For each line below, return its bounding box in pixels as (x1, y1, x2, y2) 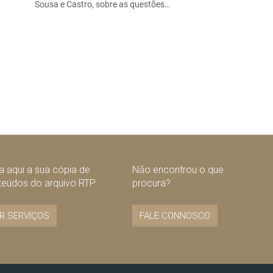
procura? (132, 177, 171, 189)
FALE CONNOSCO (139, 210, 210, 221)
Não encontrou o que (132, 163, 224, 175)
